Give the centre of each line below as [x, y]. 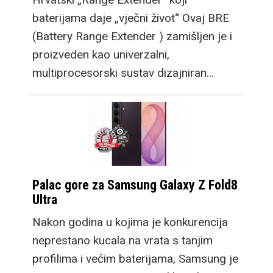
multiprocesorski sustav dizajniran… [123, 73]
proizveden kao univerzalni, [102, 55]
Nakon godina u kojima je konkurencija [130, 222]
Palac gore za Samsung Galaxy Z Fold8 [135, 185]
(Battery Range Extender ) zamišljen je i [132, 37]
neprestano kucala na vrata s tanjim [122, 241]
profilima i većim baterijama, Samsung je [135, 259]
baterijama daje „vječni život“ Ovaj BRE [131, 18]
